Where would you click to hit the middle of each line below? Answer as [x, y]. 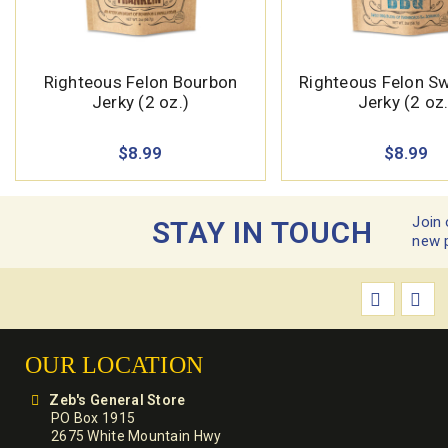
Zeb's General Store [117, 400]
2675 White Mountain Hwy [136, 436]
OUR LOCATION [114, 365]
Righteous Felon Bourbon [140, 82]
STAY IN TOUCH [262, 232]
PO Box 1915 [93, 418]
